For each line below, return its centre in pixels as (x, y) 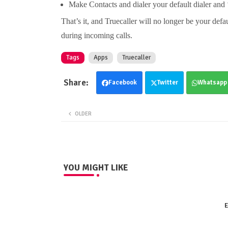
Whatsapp (212, 83)
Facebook (122, 83)
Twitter (167, 83)
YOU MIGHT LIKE (96, 168)
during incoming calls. (96, 36)
